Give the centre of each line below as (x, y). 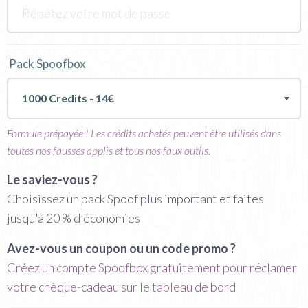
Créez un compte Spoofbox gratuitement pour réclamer (152, 267)
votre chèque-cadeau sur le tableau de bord (121, 286)
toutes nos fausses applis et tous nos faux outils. (109, 150)
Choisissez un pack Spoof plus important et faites (135, 198)
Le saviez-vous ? (52, 179)
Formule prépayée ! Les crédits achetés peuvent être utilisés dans (144, 133)
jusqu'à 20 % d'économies (74, 218)
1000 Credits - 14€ (68, 98)
